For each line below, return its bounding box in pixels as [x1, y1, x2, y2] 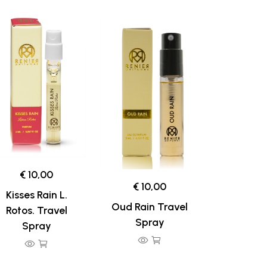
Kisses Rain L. [5, 188, 67, 201]
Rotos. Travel [5, 203, 67, 216]
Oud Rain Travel [111, 200, 188, 213]
